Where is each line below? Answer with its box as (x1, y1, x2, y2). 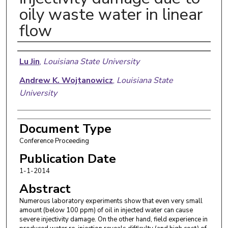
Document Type (19, 120, 111, 137)
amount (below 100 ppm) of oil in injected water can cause (19, 205, 193, 215)
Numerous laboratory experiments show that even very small (19, 196, 203, 206)
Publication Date (19, 150, 116, 167)
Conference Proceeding (19, 136, 89, 146)
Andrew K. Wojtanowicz (19, 74, 113, 86)
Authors (17, 44, 65, 61)
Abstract (19, 180, 71, 197)
